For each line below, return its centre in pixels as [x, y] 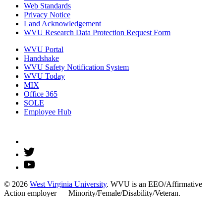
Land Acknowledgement [62, 23]
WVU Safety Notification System [76, 67]
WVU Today [44, 76]
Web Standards [47, 5]
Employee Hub [48, 111]
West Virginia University [68, 184]
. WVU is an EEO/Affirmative [154, 184]
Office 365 [41, 94]
